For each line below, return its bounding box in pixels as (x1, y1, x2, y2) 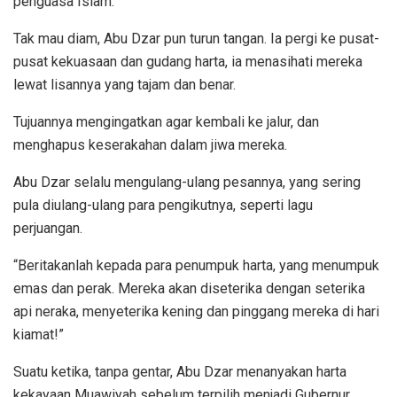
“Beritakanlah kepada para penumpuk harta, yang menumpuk (13, 256, 379, 274)
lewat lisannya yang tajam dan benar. (13, 75, 236, 93)
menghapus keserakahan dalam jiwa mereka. (13, 136, 287, 153)
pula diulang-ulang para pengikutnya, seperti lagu (13, 196, 313, 214)
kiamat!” (13, 325, 64, 343)
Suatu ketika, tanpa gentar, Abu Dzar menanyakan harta (13, 362, 346, 380)
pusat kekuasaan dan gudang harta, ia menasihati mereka (13, 52, 362, 70)
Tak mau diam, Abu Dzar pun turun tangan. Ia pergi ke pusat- (13, 29, 379, 47)
